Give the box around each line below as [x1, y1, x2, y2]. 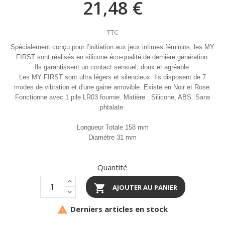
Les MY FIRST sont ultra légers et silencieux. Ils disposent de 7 [19, 73, 206, 81]
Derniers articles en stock [68, 204, 168, 214]
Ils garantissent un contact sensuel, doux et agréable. [34, 63, 191, 71]
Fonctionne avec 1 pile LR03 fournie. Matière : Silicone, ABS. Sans [15, 93, 210, 101]
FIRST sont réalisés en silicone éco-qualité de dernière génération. [16, 53, 209, 61]
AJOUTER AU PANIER [112, 183, 177, 192]
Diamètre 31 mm [88, 134, 137, 142]
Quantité [97, 162, 128, 173]
